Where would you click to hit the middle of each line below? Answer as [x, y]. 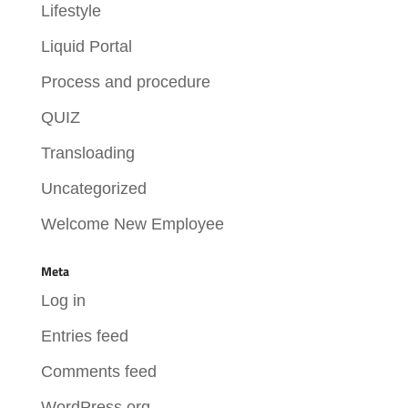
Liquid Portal [86, 46]
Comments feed [98, 371]
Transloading [87, 153]
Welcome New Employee [132, 224]
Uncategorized [93, 188]
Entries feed [84, 336]
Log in [63, 300]
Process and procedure [125, 82]
